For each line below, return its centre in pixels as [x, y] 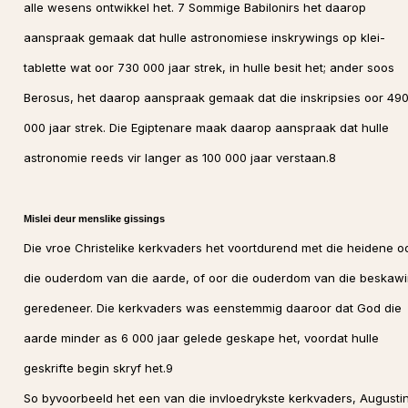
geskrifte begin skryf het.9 [98, 368]
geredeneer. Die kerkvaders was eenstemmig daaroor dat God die [212, 308]
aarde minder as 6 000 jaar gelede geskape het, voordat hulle [201, 338]
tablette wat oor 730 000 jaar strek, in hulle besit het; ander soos [209, 67]
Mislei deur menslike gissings [94, 219]
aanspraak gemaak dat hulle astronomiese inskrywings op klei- [204, 37]
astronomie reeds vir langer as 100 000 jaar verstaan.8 [179, 158]
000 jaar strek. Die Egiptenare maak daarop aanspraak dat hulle [206, 127]
